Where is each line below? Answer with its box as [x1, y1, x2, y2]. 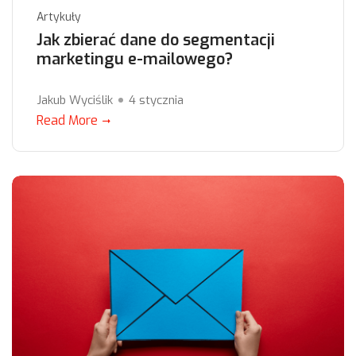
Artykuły [37, 10, 81, 25]
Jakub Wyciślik [37, 92, 113, 109]
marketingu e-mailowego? [37, 48, 233, 71]
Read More [37, 112, 98, 130]
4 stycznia [129, 92, 184, 109]
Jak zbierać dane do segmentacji [37, 29, 275, 52]
